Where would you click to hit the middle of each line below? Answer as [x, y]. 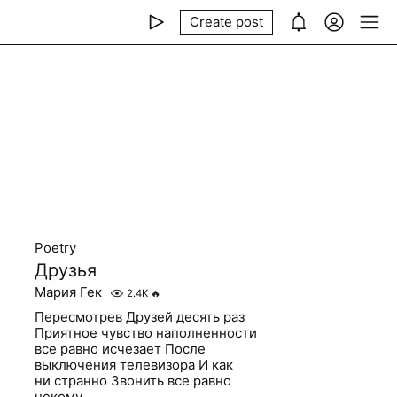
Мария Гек [69, 292]
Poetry [56, 248]
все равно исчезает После [121, 349]
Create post [226, 22]
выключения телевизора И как [134, 365]
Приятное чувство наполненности [146, 333]
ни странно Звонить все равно [133, 381]
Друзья [66, 270]
